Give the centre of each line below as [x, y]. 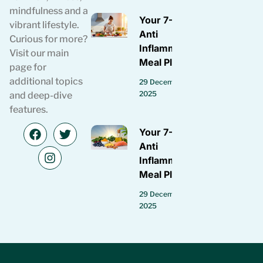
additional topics [46, 81]
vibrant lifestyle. [44, 25]
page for [28, 67]
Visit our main [39, 53]
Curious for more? [48, 39]
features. [29, 109]
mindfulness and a [49, 11]
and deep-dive [41, 95]
